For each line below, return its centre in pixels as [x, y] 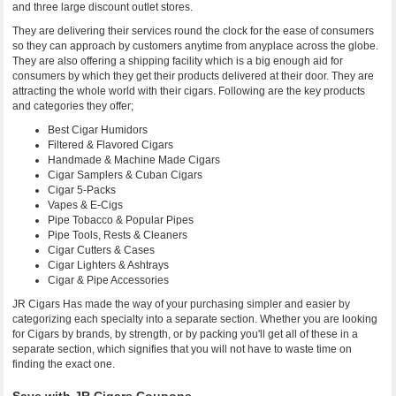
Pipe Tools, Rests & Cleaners [118, 235]
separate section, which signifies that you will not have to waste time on [183, 349]
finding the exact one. [64, 364]
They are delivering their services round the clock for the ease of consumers [194, 31]
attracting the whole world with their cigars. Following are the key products [189, 91]
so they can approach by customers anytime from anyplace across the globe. [196, 46]
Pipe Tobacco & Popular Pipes [121, 220]
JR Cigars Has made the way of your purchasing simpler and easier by [182, 304]
